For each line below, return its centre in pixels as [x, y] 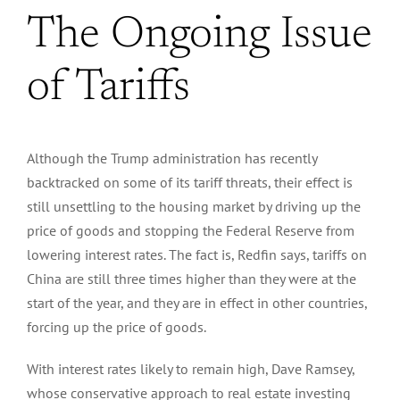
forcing [48, 326]
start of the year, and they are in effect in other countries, [197, 302]
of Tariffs [108, 88]
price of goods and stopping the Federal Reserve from [191, 230]
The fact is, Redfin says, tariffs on [268, 254]
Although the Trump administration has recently [172, 158]
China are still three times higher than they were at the [192, 278]
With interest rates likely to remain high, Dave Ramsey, [191, 368]
